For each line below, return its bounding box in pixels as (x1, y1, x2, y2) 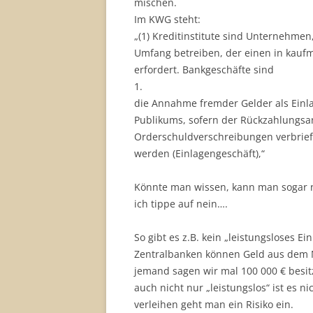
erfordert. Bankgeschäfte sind (134, 63, 274, 76)
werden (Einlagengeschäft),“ (134, 147, 265, 160)
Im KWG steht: (134, 13, 201, 26)
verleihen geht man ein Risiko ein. (134, 298, 293, 311)
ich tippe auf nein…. (134, 197, 228, 210)
